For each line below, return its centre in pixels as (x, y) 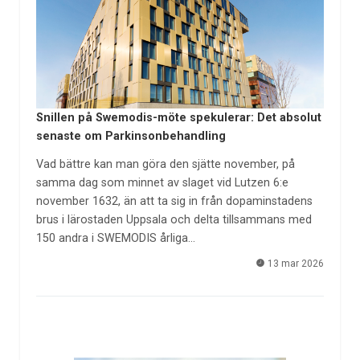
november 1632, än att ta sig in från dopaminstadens (174, 201)
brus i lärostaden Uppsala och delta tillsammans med (174, 219)
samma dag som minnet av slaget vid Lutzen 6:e (162, 182)
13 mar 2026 (295, 264)
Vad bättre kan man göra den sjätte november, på (165, 164)
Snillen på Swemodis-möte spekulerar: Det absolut (178, 118)
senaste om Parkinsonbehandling (131, 137)
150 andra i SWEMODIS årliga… (115, 238)
